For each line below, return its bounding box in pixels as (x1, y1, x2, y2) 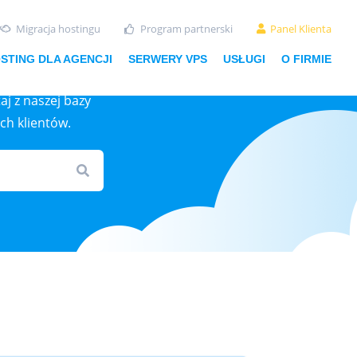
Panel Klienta (270, 22, 331, 36)
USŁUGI (223, 53, 265, 65)
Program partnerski (139, 22, 233, 36)
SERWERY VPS (128, 53, 207, 65)
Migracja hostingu (16, 22, 100, 36)
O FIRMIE (281, 53, 331, 65)
